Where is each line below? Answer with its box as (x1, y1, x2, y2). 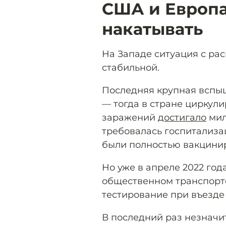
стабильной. (102, 62, 159, 73)
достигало (158, 111, 206, 123)
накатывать (102, 19, 203, 39)
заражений (102, 111, 158, 123)
